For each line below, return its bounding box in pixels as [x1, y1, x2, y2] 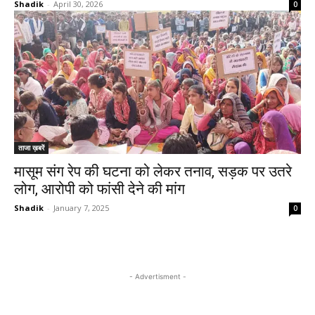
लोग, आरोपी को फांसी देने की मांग [14, 181, 185, 198]
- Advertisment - [129, 272, 186, 281]
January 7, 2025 [53, 202, 109, 213]
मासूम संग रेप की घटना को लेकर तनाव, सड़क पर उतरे [14, 163, 292, 180]
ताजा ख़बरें [18, 143, 44, 153]
